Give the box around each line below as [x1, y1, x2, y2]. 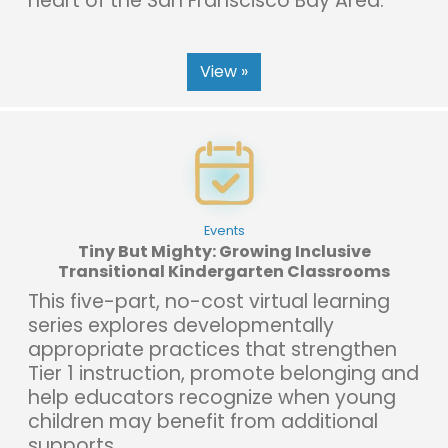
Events [203, 221, 245, 239]
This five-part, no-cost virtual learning [28, 287, 390, 315]
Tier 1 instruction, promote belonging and [28, 359, 419, 387]
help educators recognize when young [28, 383, 396, 411]
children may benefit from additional [28, 407, 378, 435]
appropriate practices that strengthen [28, 335, 397, 363]
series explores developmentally [28, 311, 334, 339]
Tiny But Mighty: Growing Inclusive [77, 239, 371, 263]
